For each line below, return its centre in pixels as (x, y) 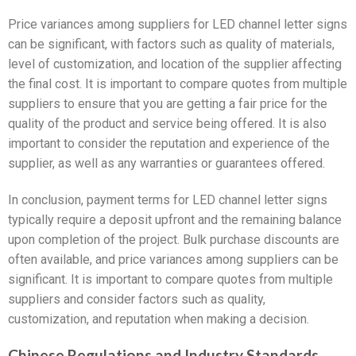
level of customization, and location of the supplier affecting (175, 64)
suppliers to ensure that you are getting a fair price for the (168, 104)
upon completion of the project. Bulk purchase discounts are (174, 240)
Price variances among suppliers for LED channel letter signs (178, 25)
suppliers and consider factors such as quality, (137, 300)
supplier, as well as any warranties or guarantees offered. (166, 164)
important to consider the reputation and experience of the (169, 144)
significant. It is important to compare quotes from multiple (170, 280)
